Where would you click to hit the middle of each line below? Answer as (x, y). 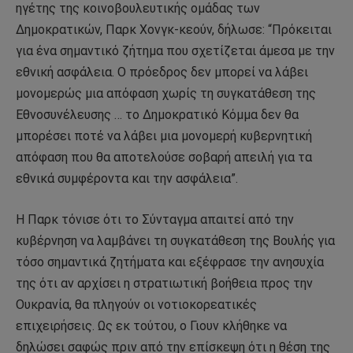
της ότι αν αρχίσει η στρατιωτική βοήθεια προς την (164, 283)
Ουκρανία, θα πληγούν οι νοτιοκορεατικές (136, 304)
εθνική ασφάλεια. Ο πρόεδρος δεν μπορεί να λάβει (162, 72)
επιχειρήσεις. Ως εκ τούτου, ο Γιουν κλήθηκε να (151, 325)
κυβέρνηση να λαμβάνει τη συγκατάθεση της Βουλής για (175, 240)
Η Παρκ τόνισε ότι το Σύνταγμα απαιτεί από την (155, 219)
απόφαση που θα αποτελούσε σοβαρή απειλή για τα (164, 158)
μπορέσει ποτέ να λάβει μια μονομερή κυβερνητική (164, 136)
